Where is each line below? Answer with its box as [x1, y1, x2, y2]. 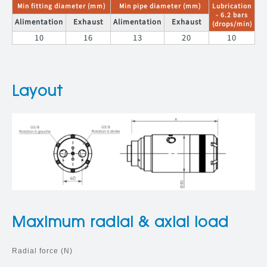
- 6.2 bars [216, 10, 248, 20]
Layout [12, 85, 63, 100]
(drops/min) [212, 19, 252, 29]
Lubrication [212, 1, 252, 11]
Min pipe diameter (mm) [119, 1, 201, 11]
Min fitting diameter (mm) [17, 1, 105, 11]
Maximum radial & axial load [12, 216, 229, 231]
